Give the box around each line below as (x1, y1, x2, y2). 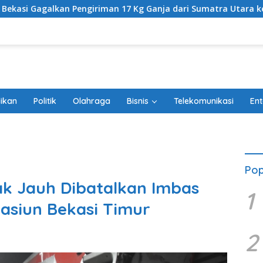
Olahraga (73, 96, 110, 106)
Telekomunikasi (174, 96, 234, 106)
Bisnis (127, 96, 149, 106)
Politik (33, 96, 56, 106)
